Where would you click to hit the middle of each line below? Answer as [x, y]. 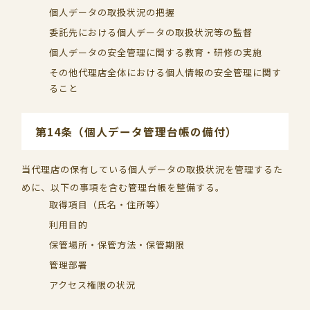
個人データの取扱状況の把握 [112, 12]
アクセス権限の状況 [93, 285]
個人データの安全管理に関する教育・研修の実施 [156, 52]
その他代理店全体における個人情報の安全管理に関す [166, 72]
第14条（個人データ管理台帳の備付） [137, 131]
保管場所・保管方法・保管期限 [117, 245]
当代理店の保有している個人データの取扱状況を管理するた [153, 169]
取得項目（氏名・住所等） [108, 204]
